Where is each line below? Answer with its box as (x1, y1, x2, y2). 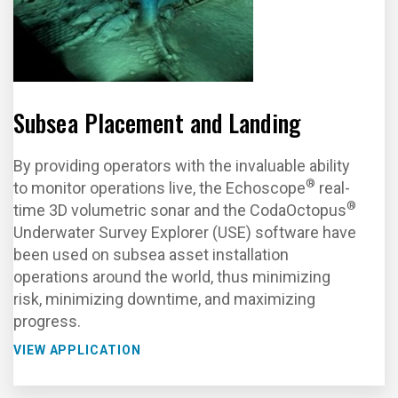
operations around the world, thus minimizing (13, 267, 330, 286)
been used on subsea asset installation (13, 245, 289, 264)
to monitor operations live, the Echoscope (13, 179, 306, 197)
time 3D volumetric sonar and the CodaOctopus (13, 201, 346, 219)
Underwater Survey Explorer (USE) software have (13, 223, 356, 242)
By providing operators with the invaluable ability (13, 156, 350, 175)
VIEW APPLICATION (13, 343, 141, 357)
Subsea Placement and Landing (13, 105, 300, 140)
